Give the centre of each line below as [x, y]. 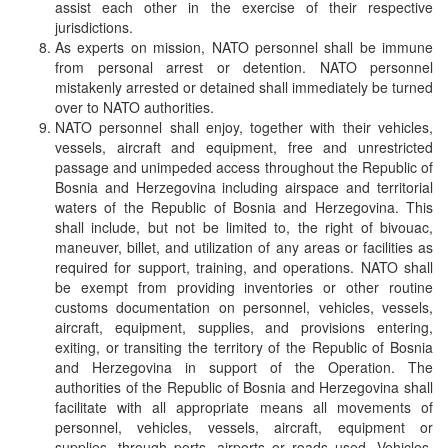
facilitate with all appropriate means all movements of [244, 406]
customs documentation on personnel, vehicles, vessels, [244, 306]
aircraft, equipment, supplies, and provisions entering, [244, 326]
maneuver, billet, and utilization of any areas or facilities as [244, 246]
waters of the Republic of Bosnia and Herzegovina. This [244, 206]
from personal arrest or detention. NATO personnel [244, 66]
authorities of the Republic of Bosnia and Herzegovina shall [244, 386]
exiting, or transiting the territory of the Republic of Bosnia [244, 346]
